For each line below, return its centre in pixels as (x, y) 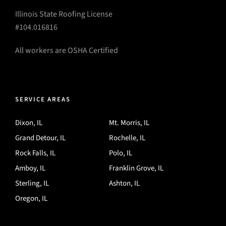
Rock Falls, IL (35, 153)
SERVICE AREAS (43, 99)
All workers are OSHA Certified (67, 50)
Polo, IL (121, 153)
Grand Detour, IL (40, 138)
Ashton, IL (124, 183)
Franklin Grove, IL (136, 168)
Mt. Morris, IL (129, 123)
